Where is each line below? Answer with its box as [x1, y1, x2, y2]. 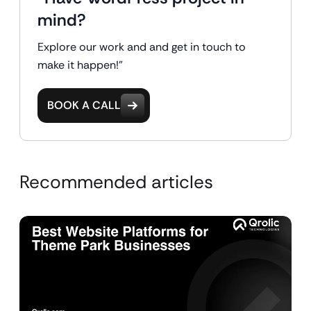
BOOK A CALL [47, 98, 121, 112]
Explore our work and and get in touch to [37, 40, 246, 54]
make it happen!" [37, 58, 123, 72]
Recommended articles [19, 170, 213, 194]
